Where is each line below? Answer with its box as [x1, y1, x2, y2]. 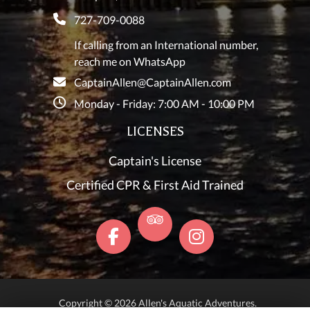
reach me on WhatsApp [74, 55, 185, 69]
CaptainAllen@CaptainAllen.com [74, 75, 231, 89]
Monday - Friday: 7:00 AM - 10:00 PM [74, 97, 255, 111]
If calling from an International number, [74, 38, 258, 52]
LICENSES [126, 125, 184, 140]
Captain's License [109, 153, 201, 169]
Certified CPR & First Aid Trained [66, 177, 244, 193]
